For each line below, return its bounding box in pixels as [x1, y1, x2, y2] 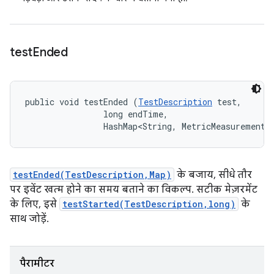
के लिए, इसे [10, 198, 59, 210]
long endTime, [25, 108, 173, 120]
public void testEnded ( [25, 96, 138, 108]
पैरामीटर [20, 257, 54, 270]
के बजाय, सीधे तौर [174, 169, 252, 181]
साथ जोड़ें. [10, 213, 49, 225]
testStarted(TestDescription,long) [62, 198, 235, 210]
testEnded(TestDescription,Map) [13, 169, 171, 180]
